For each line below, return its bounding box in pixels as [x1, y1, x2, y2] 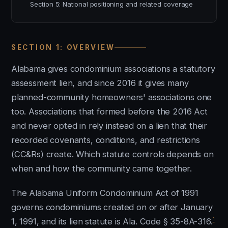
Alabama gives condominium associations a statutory [11, 64, 215, 74]
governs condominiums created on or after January [11, 202, 213, 212]
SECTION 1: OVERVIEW [11, 43, 115, 51]
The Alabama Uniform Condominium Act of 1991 [11, 188, 198, 198]
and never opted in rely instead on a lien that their [11, 121, 208, 131]
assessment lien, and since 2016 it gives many [11, 78, 189, 88]
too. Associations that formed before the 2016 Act [11, 106, 208, 117]
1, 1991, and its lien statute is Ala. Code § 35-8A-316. [11, 216, 213, 226]
